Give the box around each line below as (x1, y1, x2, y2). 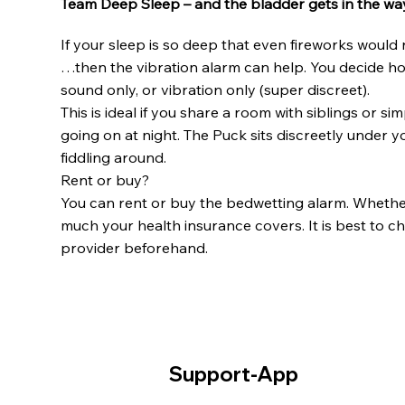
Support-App (169, 361, 299, 388)
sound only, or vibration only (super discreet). (61, 80, 371, 99)
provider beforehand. (61, 238, 209, 257)
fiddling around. (61, 147, 167, 166)
